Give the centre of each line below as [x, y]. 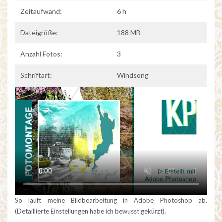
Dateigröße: [39, 32]
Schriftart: [36, 75]
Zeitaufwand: [41, 11]
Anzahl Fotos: [41, 54]
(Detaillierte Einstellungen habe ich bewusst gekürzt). [90, 211]
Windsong [133, 75]
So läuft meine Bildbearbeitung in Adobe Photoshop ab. [111, 200]
